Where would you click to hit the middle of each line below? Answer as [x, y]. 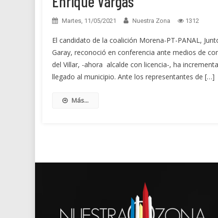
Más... [80, 100]
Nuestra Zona [151, 21]
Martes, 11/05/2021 [89, 21]
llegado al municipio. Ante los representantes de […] [133, 77]
